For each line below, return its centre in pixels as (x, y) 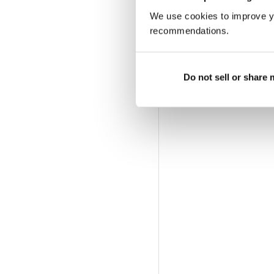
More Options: (217, 24)
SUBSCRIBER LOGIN (225, 41)
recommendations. (189, 31)
